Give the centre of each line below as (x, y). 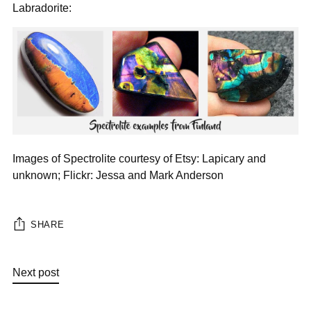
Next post (36, 272)
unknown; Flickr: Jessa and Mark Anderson (118, 175)
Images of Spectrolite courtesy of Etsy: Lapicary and (139, 159)
